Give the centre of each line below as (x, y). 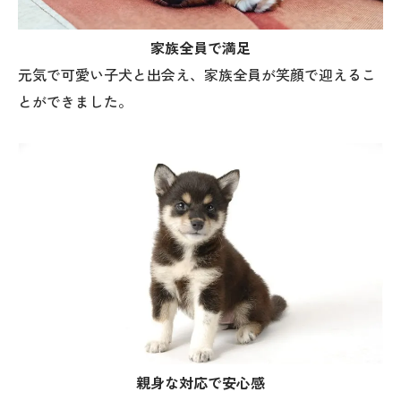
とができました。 (75, 103)
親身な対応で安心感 (200, 383)
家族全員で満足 (200, 49)
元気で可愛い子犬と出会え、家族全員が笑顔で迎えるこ (197, 76)
